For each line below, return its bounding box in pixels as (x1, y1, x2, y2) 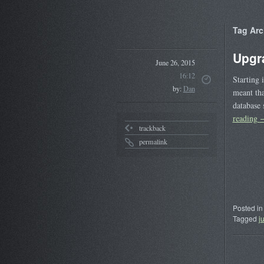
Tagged (232, 213, 257, 223)
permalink (139, 136, 168, 146)
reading (232, 113, 260, 124)
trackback (139, 123, 166, 133)
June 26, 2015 (155, 58, 195, 68)
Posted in (232, 203, 263, 213)
